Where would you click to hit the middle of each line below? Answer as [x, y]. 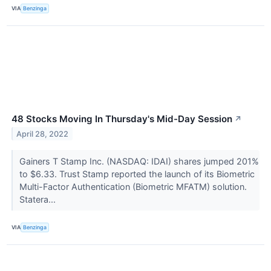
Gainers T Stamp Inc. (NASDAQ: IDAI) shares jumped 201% [139, 161]
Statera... [38, 199]
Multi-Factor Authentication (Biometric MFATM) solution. [133, 186]
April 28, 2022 [43, 134]
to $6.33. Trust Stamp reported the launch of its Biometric [137, 174]
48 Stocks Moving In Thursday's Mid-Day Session [122, 119]
